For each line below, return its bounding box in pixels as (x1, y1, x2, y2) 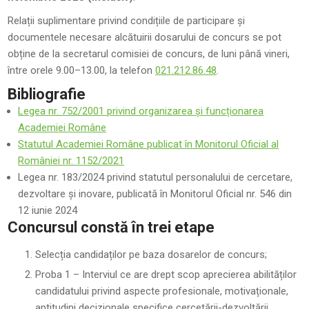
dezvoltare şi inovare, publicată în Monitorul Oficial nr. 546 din (18, 188, 292, 200)
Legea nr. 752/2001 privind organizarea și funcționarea (18, 105, 264, 117)
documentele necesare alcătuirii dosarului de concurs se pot (8, 31, 282, 43)
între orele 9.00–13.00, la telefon (8, 64, 156, 77)
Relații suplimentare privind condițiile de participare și (8, 14, 246, 27)
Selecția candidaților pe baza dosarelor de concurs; (35, 248, 268, 261)
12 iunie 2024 (18, 204, 78, 217)
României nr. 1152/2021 (18, 154, 125, 167)
